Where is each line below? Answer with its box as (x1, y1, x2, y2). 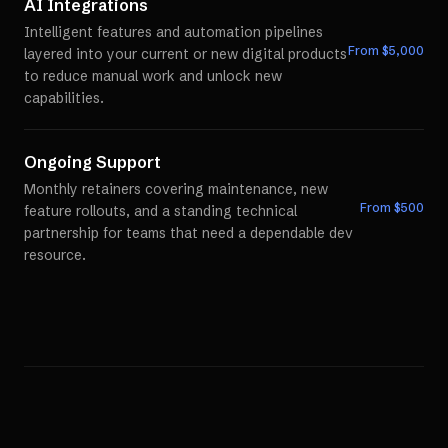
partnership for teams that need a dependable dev (24, 224, 353, 242)
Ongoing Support (24, 152, 161, 172)
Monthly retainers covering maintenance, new (24, 180, 328, 198)
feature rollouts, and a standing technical (24, 202, 297, 220)
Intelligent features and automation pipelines (24, 23, 323, 41)
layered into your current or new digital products (24, 45, 347, 63)
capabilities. (24, 89, 104, 107)
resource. (24, 246, 86, 264)
